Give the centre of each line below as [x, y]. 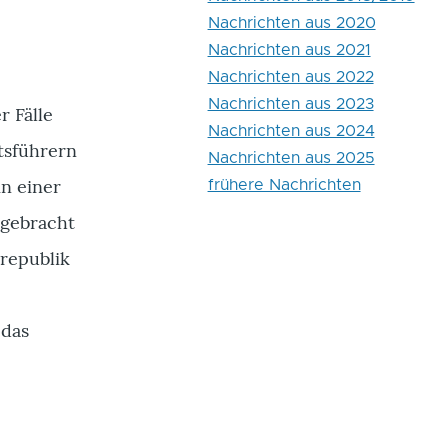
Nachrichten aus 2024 [291, 131]
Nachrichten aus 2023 [290, 104]
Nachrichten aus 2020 [291, 23]
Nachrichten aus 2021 [289, 50]
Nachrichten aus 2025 [291, 158]
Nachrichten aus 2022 [290, 77]
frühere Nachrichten [284, 185]
